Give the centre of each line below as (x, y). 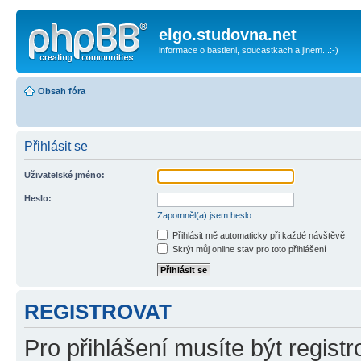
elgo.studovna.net (228, 35)
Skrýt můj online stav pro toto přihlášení (248, 249)
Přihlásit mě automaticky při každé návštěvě (257, 235)
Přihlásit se (56, 146)
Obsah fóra (62, 91)
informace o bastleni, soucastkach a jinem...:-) (249, 50)
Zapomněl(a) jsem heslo (204, 215)
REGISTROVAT (98, 311)
